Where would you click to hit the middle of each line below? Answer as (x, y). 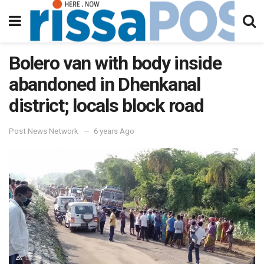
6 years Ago (114, 131)
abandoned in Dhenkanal (105, 84)
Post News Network (44, 131)
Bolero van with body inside (115, 63)
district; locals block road (106, 105)
